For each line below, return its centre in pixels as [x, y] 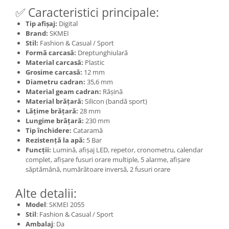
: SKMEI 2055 [65, 204]
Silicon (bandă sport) [115, 101]
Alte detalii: [46, 193]
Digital [67, 24]
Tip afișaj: [41, 24]
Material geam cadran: [63, 91]
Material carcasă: [54, 62]
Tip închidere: [49, 130]
